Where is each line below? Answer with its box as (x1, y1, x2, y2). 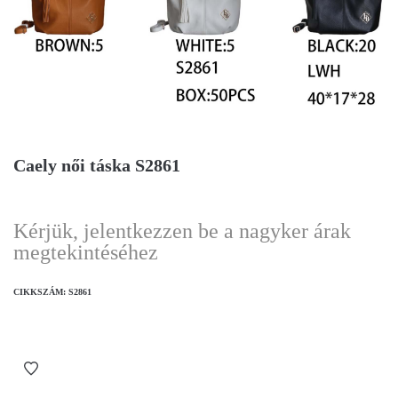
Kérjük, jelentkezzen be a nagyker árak (13, 219, 351, 243)
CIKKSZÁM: (13, 287, 68, 298)
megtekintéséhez (13, 241, 158, 265)
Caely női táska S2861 (13, 155, 180, 176)
